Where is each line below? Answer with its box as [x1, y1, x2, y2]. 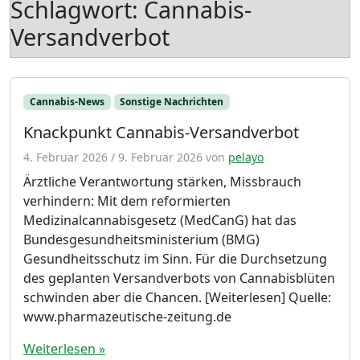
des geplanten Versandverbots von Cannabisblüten [23, 269, 335, 288]
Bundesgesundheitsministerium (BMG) [23, 231, 260, 249]
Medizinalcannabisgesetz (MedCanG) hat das [23, 211, 297, 230]
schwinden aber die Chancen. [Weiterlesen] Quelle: [23, 288, 331, 307]
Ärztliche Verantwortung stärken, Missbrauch [23, 173, 301, 191]
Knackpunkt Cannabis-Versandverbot [23, 121, 299, 144]
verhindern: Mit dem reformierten [23, 192, 231, 211]
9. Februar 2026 [118, 149, 202, 166]
